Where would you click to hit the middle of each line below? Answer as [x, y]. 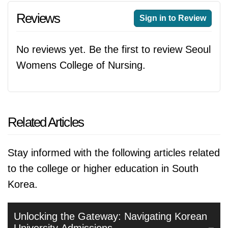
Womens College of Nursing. [81, 65]
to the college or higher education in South [103, 168]
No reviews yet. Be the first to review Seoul [113, 49]
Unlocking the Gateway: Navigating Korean [110, 216]
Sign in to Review [173, 18]
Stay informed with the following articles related [114, 153]
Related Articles [46, 122]
